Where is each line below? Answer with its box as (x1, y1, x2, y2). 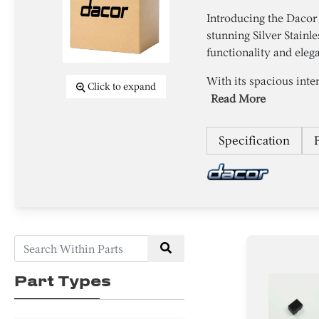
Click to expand (88, 80, 157, 93)
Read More (211, 92, 266, 106)
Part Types (14, 272, 111, 290)
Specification (219, 133, 291, 148)
